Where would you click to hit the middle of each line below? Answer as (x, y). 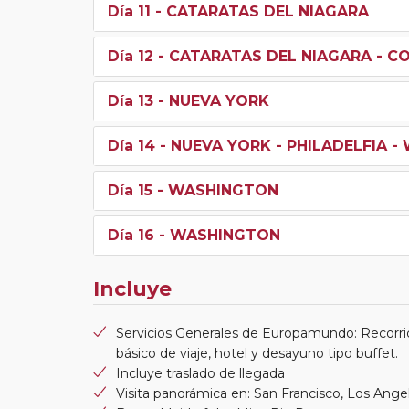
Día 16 (131, 235)
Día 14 (131, 145)
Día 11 (129, 11)
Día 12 (131, 56)
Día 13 (131, 100)
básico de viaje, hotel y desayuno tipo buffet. (257, 353)
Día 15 (130, 190)
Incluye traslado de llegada (200, 373)
